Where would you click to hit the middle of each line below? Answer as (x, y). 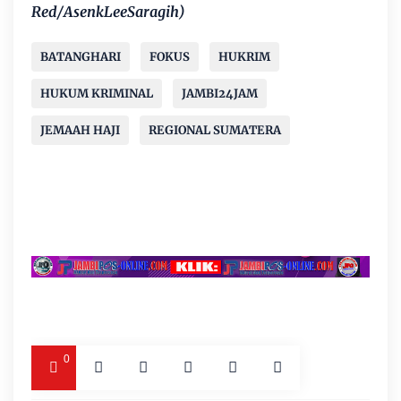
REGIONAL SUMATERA (215, 131)
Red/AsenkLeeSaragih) (108, 12)
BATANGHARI (81, 57)
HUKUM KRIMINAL (97, 94)
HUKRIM (244, 57)
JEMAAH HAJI (80, 131)
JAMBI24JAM (220, 94)
